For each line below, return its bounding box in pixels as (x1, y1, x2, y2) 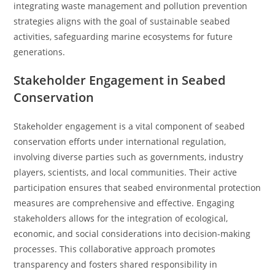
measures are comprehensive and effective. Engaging (14, 197, 235, 209)
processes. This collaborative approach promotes (14, 243, 216, 255)
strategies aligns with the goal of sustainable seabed (14, 15, 231, 27)
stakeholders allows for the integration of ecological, (14, 212, 228, 224)
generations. (14, 46, 66, 58)
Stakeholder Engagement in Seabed (14, 72, 226, 88)
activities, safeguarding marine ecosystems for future (14, 31, 233, 42)
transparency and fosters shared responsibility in (14, 258, 218, 270)
